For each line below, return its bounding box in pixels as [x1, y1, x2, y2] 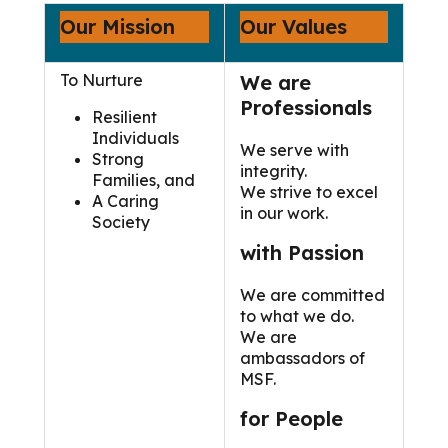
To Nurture [60, 70, 143, 91]
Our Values [240, 14, 347, 40]
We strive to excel [240, 182, 378, 203]
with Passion [240, 240, 364, 266]
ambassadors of [240, 348, 365, 369]
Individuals [92, 128, 179, 149]
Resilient [92, 107, 157, 128]
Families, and [92, 170, 195, 191]
